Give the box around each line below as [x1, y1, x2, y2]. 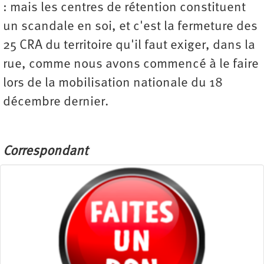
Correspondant [3, 144, 88, 159]
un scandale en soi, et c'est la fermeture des [3, 19, 258, 34]
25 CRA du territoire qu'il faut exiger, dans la [3, 38, 255, 52]
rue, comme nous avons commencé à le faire [3, 57, 259, 71]
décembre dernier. [3, 95, 108, 109]
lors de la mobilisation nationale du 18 [3, 76, 223, 90]
